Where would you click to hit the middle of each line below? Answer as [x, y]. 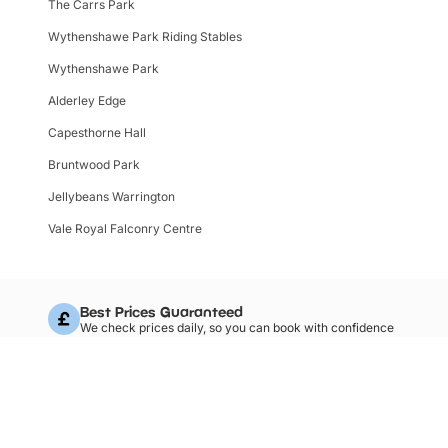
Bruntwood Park [94, 164]
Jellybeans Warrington [111, 196]
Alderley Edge [87, 100]
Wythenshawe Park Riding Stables [145, 36]
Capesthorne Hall [97, 132]
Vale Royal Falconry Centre [125, 228]
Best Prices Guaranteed [161, 311]
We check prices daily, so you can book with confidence [237, 327]
